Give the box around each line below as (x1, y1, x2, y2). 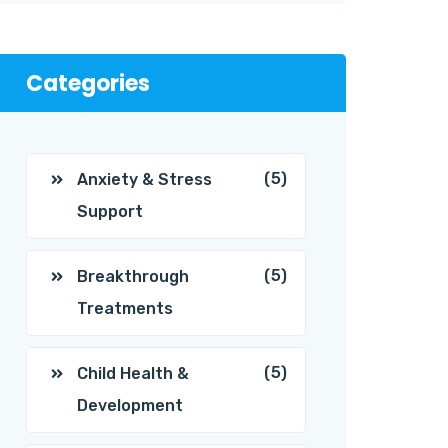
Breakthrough (77, 267, 189, 286)
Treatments (77, 299, 173, 318)
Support (77, 202, 143, 221)
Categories (26, 68, 150, 99)
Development (77, 396, 183, 415)
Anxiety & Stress (77, 170, 212, 189)
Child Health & (77, 364, 189, 383)
